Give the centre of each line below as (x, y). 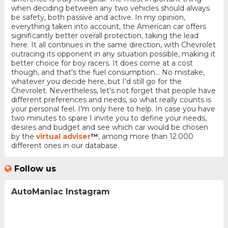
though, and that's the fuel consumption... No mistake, (108, 73)
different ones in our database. (65, 146)
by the (23, 137)
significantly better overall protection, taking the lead (105, 36)
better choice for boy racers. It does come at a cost (102, 63)
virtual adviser (63, 137)
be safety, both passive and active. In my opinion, (98, 18)
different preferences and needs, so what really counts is (111, 100)
